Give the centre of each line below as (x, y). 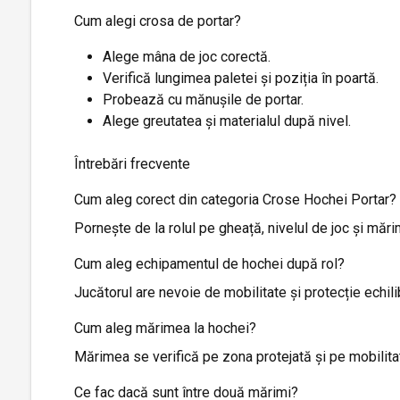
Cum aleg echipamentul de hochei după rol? (209, 263)
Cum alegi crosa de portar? (158, 21)
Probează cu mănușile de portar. (203, 99)
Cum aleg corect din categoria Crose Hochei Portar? (235, 199)
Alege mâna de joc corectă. (187, 56)
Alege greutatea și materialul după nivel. (227, 121)
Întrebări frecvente (132, 163)
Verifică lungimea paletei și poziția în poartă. (241, 78)
